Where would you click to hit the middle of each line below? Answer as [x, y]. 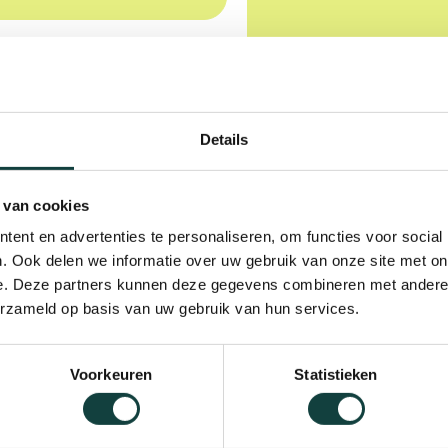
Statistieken [336, 374]
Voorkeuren [111, 374]
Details [224, 139]
